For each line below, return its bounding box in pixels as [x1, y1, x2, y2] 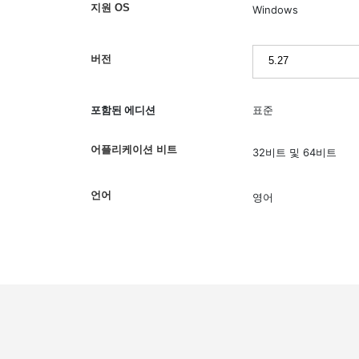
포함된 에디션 [91, 103, 156, 116]
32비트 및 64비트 [252, 145, 337, 159]
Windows [252, 3, 298, 17]
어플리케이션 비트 [91, 143, 178, 155]
